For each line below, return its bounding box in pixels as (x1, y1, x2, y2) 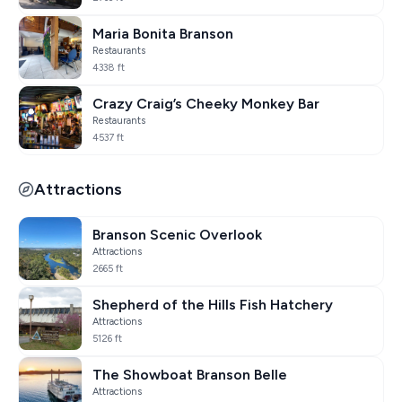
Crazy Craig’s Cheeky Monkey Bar (92, 94, 319, 112)
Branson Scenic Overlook (92, 225, 262, 243)
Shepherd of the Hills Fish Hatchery (92, 295, 333, 313)
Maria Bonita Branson (92, 24, 233, 42)
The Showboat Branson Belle (92, 365, 287, 383)
